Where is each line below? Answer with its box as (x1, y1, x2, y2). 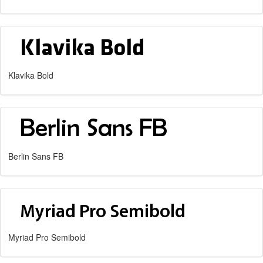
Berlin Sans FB (8, 150, 63, 162)
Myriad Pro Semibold (8, 231, 86, 243)
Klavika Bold (8, 69, 53, 81)
